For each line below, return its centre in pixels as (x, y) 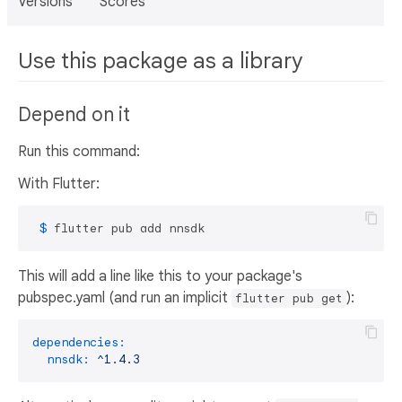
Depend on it (74, 115)
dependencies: (79, 343)
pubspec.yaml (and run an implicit (125, 298)
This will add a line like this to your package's (160, 277)
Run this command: (79, 152)
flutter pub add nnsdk (129, 229)
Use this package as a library (160, 61)
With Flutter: (59, 184)
